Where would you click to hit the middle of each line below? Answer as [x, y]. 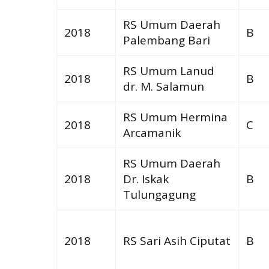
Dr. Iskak [146, 179]
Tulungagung [159, 194]
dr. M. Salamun [163, 86]
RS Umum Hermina [175, 117]
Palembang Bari [166, 40]
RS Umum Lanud [168, 71]
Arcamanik [152, 132]
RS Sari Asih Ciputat [177, 240]
